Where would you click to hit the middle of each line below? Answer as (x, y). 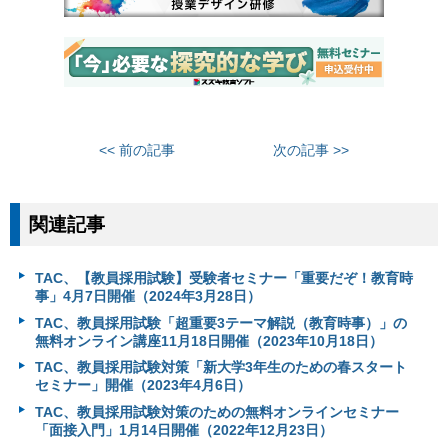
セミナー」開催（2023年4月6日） (142, 385)
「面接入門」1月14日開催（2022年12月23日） (183, 429)
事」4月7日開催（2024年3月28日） (147, 296)
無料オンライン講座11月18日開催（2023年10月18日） (208, 340)
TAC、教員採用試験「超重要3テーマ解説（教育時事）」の (220, 322)
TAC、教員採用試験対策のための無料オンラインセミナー (216, 411)
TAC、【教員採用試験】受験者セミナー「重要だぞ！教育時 (223, 278)
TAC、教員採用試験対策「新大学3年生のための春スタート (220, 367)
